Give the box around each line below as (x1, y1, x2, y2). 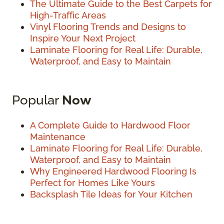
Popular (12, 91, 62, 107)
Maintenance (30, 131, 85, 142)
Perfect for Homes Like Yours (30, 177, 155, 188)
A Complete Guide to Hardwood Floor (30, 119, 190, 130)
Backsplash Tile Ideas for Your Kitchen (30, 188, 192, 199)
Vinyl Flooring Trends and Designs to (30, 21, 186, 32)
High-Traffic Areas (30, 9, 106, 20)
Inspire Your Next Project (30, 32, 135, 43)
